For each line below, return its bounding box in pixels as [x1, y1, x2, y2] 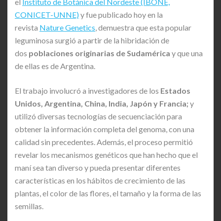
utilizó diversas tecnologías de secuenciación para [15, 111, 182, 121]
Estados [160, 85, 190, 95]
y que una [170, 48, 203, 58]
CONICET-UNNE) [15, 9, 79, 19]
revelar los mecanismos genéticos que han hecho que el [15, 149, 198, 159]
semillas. [15, 201, 43, 211]
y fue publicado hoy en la [79, 9, 163, 19]
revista [15, 22, 39, 32]
